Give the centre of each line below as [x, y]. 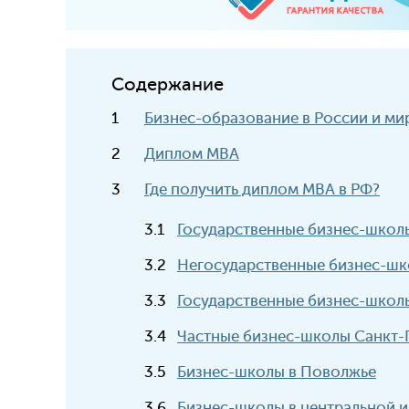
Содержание [168, 84]
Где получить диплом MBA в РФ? [262, 189]
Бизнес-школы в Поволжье [277, 372]
